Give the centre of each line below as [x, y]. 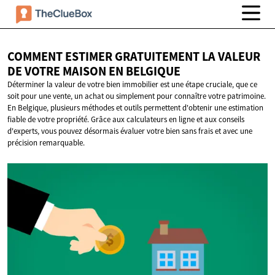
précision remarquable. [46, 143]
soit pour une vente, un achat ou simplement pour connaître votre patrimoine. [137, 96]
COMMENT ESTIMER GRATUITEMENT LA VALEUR [134, 57]
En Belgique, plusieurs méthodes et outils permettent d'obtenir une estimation [135, 108]
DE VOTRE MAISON [58, 72]
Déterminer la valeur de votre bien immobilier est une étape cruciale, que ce [132, 85]
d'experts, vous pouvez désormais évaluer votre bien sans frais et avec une [130, 131]
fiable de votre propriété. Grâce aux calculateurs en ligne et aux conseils [126, 120]
